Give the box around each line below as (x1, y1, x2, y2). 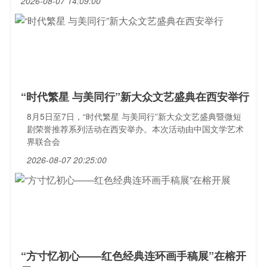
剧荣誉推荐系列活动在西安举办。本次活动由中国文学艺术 (27, 123, 244, 135)
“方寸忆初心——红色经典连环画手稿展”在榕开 (21, 248, 246, 263)
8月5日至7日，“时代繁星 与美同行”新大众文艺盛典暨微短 (27, 110, 241, 122)
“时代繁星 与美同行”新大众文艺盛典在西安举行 (21, 89, 249, 104)
